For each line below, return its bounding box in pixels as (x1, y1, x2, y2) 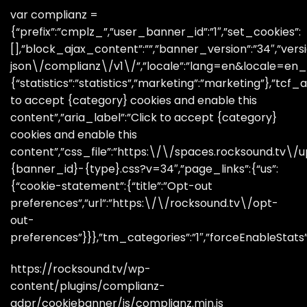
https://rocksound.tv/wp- (10, 260, 151, 277)
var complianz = (10, 6, 98, 23)
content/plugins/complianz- (10, 278, 165, 294)
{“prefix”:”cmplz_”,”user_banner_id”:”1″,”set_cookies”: (10, 23, 301, 40)
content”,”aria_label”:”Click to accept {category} (10, 109, 277, 125)
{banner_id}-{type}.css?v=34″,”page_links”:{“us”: (10, 160, 278, 177)
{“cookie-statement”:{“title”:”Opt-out (10, 177, 212, 194)
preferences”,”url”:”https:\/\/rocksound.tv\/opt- (10, 195, 278, 211)
